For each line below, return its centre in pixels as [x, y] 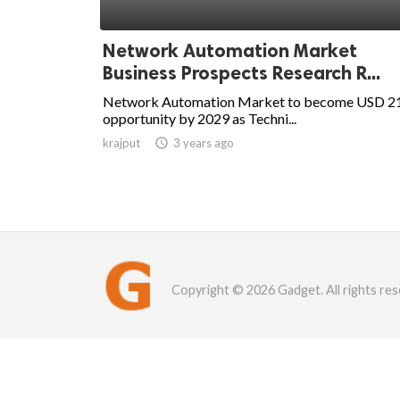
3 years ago [204, 143]
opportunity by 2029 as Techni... [200, 119]
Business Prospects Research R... [242, 73]
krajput [121, 143]
